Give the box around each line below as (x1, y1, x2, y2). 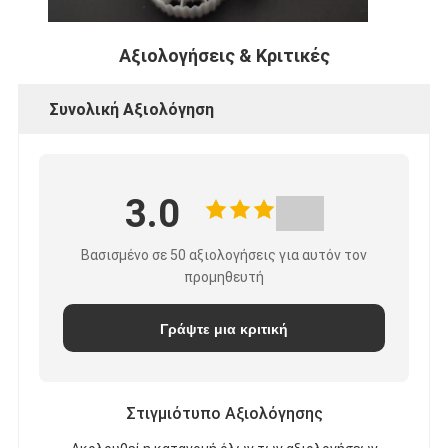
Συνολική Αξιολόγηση (48, 99, 214, 119)
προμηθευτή (184, 268, 264, 285)
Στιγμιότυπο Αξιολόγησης (125, 403, 323, 423)
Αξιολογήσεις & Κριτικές (118, 44, 330, 66)
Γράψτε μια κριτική (160, 320, 288, 337)
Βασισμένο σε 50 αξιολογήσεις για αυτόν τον (81, 246, 367, 263)
